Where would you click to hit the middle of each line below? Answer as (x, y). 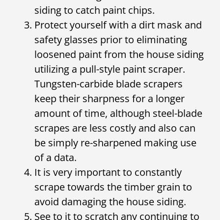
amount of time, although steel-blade (118, 113)
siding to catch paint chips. (95, 10)
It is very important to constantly (108, 172)
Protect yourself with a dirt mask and (118, 25)
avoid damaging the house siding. (110, 201)
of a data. (55, 157)
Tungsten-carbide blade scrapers (109, 83)
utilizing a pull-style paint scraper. (110, 69)
